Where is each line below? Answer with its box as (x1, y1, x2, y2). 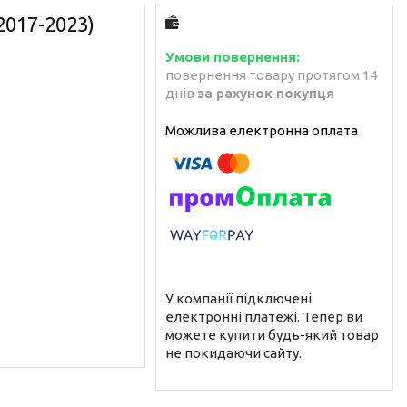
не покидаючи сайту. (165, 344, 302, 361)
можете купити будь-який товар (165, 326, 379, 342)
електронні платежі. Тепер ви (165, 308, 362, 324)
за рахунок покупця (197, 84, 334, 101)
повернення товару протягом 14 (165, 66, 377, 83)
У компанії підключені (165, 290, 312, 306)
